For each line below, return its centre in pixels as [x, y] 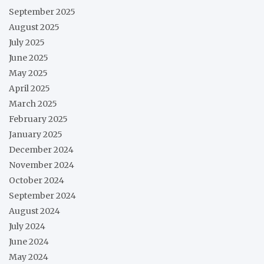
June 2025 [29, 57]
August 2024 [34, 211]
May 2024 [29, 257]
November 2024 [42, 165]
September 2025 [42, 11]
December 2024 [41, 149]
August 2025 [34, 27]
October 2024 [37, 180]
